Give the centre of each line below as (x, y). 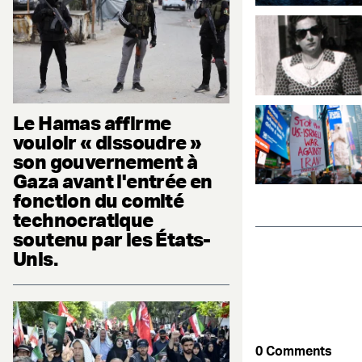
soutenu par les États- (112, 239)
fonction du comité (99, 200)
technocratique (83, 219)
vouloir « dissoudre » (107, 142)
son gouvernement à (105, 161)
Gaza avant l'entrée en (113, 181)
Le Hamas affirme (92, 122)
